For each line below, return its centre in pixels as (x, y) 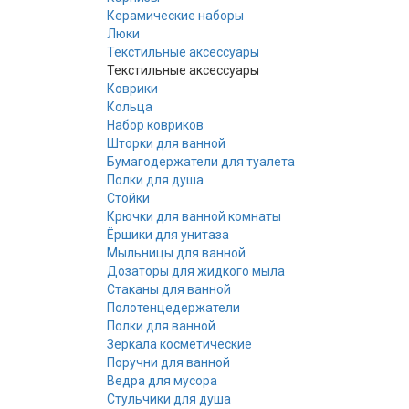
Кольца (130, 106)
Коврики (132, 88)
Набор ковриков (155, 125)
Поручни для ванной (168, 362)
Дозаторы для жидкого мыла (196, 271)
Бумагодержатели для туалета (201, 161)
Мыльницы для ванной (176, 252)
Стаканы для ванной (169, 289)
